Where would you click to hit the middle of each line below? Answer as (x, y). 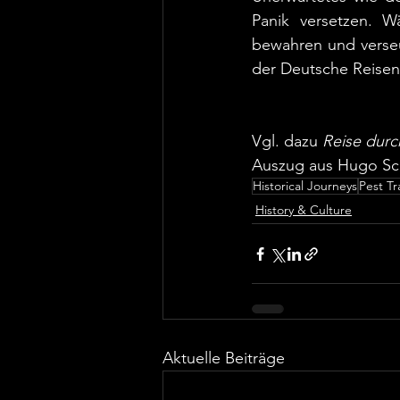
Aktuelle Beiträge (224, 358)
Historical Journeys (305, 186)
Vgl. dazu (287, 141)
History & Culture (304, 210)
